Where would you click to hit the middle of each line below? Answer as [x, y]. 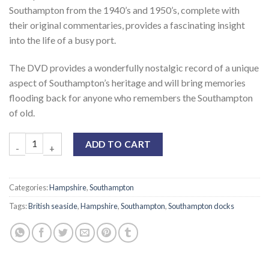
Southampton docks [201, 206]
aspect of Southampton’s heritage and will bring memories [127, 82]
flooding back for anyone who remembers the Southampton [131, 97]
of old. [22, 112]
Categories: [29, 188]
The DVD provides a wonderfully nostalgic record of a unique [134, 67]
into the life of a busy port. [62, 40]
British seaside [53, 206]
